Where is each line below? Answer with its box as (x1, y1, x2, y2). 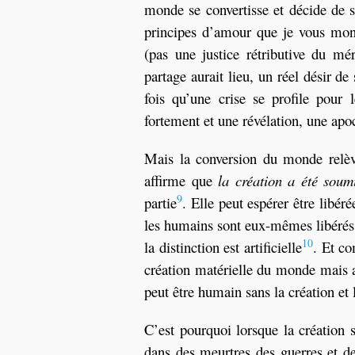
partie (144, 193, 177, 212)
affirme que (144, 170, 219, 190)
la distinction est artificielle (144, 237, 302, 257)
